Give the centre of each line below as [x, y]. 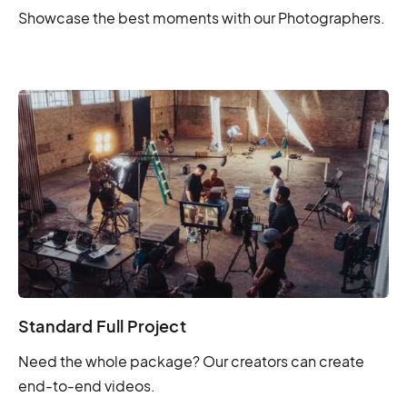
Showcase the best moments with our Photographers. [202, 18]
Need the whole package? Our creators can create [191, 362]
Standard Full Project [102, 326]
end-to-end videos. [87, 386]
